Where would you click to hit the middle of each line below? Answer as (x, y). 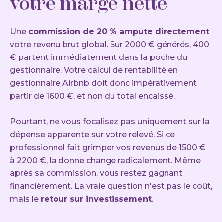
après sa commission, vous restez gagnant (96, 173)
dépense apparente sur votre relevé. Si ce (92, 135)
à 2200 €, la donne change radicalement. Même (105, 161)
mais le (25, 199)
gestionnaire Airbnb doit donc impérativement (103, 83)
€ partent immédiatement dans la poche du (99, 57)
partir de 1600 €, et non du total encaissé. (92, 96)
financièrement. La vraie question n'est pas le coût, (111, 186)
